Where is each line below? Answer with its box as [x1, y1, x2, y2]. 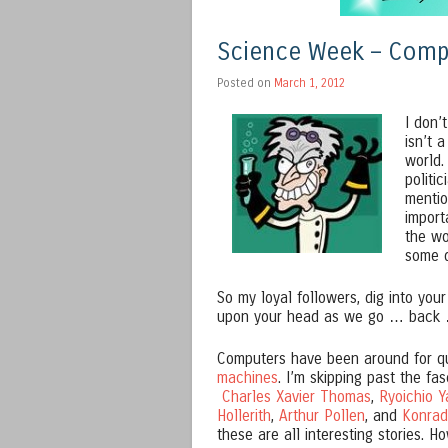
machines [217, 369, 278, 388]
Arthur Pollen [279, 407, 365, 426]
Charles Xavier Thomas [222, 388, 371, 407]
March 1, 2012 [274, 75, 345, 90]
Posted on [217, 75, 274, 90]
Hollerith [217, 407, 271, 426]
